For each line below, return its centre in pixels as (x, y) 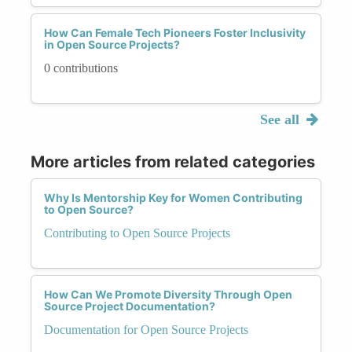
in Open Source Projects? (112, 44)
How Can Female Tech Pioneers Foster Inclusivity (175, 32)
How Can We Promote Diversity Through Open (168, 294)
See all (281, 119)
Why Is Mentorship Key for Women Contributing (173, 197)
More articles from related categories (173, 161)
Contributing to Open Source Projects (137, 233)
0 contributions (81, 68)
